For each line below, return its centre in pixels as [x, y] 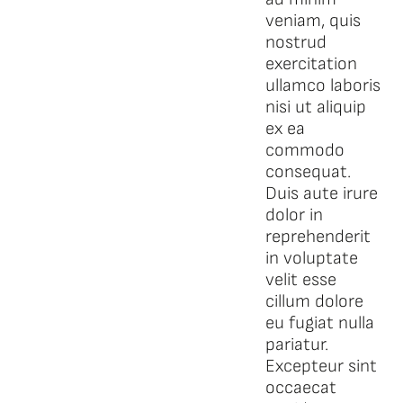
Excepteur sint [321, 366]
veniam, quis [313, 21]
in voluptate [311, 258]
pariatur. [296, 345]
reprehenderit [318, 237]
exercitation [311, 64]
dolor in [294, 215]
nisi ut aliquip [315, 107]
